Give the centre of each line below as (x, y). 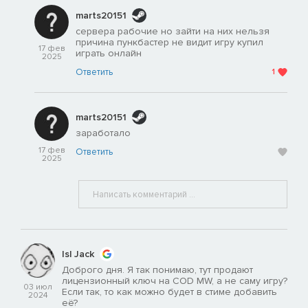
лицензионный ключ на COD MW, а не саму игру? (175, 281)
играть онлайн (109, 54)
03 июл (38, 287)
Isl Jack (78, 254)
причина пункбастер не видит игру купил (169, 43)
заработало (103, 133)
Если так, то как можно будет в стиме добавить (169, 292)
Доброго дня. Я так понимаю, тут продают (157, 270)
